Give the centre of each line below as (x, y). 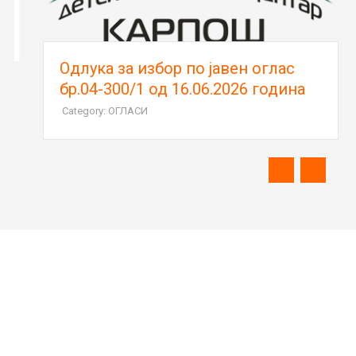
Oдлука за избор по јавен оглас (164, 69)
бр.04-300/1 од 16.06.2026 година (169, 89)
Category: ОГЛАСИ (92, 111)
